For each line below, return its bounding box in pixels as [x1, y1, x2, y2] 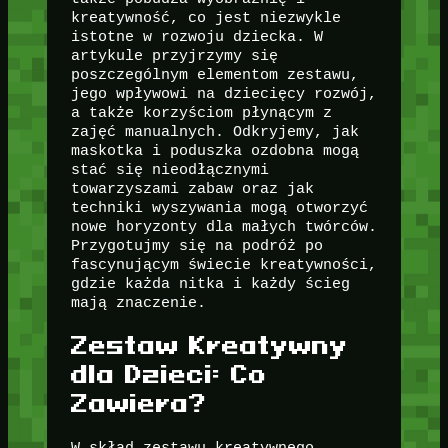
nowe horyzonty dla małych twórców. [70, 218, 377, 236]
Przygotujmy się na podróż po [70, 237, 323, 255]
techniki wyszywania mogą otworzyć [70, 199, 368, 217]
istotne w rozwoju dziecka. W [70, 28, 323, 46]
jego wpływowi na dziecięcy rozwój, [70, 85, 377, 103]
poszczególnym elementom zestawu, [70, 66, 359, 84]
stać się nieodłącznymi [70, 161, 269, 179]
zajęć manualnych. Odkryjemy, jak [70, 123, 359, 141]
